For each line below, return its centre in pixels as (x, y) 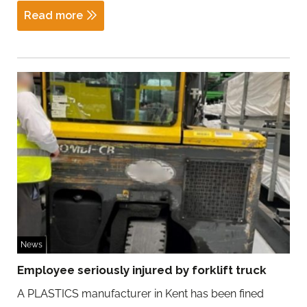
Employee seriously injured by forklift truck (142, 270)
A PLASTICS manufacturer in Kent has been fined (140, 294)
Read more (53, 15)
